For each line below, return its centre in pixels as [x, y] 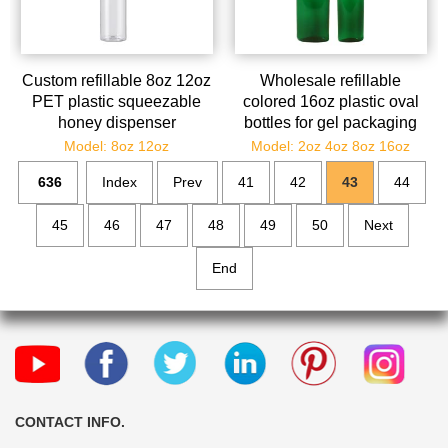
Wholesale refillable [331, 81]
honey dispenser [116, 123]
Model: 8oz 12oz [117, 146]
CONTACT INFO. [70, 422]
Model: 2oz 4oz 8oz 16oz [331, 146]
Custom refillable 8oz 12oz [117, 81]
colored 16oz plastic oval [330, 102]
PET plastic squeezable [117, 102]
